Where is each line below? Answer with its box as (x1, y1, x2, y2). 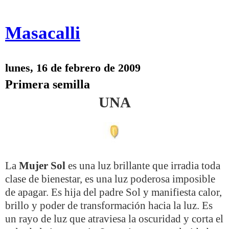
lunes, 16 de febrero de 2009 (5, 62, 141, 74)
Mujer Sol (19, 160, 68, 171)
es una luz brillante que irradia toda (68, 160, 220, 171)
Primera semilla (5, 77, 90, 91)
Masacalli (5, 23, 80, 42)
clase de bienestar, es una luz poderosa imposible (5, 173, 215, 185)
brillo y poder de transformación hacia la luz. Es (5, 200, 213, 211)
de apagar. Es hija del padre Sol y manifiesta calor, (5, 187, 222, 198)
